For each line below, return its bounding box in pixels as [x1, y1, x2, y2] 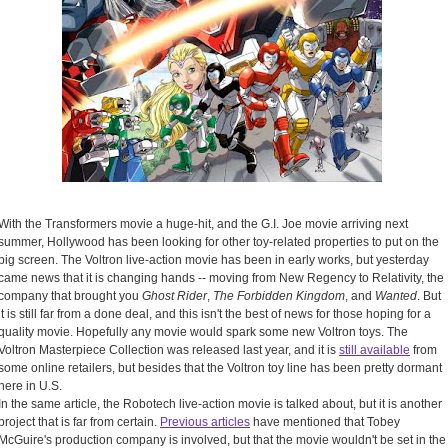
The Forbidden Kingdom [213, 289, 345, 304]
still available [339, 343, 410, 358]
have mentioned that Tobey [250, 415, 400, 430]
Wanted [375, 289, 417, 304]
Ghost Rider [142, 289, 207, 304]
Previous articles [160, 415, 250, 430]
